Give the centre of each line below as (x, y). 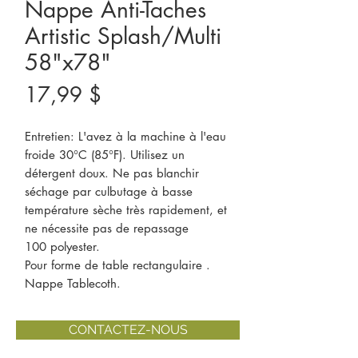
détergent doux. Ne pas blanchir (112, 173)
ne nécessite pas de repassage (107, 228)
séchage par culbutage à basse (109, 191)
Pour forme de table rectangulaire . (117, 265)
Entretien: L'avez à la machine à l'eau (125, 136)
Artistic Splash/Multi (123, 36)
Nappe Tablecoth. (73, 283)
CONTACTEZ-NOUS (128, 330)
